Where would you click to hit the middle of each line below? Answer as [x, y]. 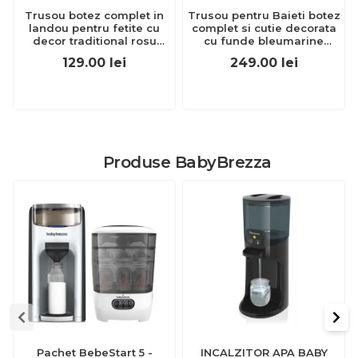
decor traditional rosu [94, 41]
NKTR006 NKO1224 [264, 54]
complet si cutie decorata [264, 28]
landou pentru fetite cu [94, 28]
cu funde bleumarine [264, 41]
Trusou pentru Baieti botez [264, 15]
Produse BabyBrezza [187, 162]
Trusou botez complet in [94, 15]
